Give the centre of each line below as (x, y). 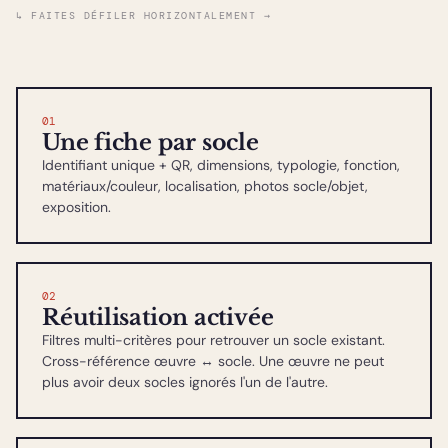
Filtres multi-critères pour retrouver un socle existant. (213, 339)
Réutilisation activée (158, 317)
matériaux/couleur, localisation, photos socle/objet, (205, 185)
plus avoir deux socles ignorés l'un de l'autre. (185, 381)
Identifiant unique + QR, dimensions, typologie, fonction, (221, 164)
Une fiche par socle (150, 142)
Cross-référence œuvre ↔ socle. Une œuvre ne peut (213, 360)
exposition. (76, 206)
